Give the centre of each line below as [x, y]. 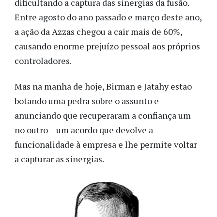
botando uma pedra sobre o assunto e [87, 101]
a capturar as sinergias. [60, 159]
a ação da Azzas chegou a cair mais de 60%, [98, 32]
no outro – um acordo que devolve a [84, 130]
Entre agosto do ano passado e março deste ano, [108, 17]
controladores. [43, 61]
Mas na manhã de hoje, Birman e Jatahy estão [103, 86]
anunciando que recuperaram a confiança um [103, 115]
